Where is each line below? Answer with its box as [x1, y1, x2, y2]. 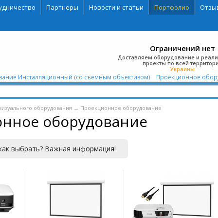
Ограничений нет [149, 43, 215, 53]
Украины [170, 65, 195, 73]
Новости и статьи [89, 3, 144, 12]
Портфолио [154, 3, 189, 12]
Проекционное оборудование [80, 104, 162, 111]
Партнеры [46, 3, 78, 12]
